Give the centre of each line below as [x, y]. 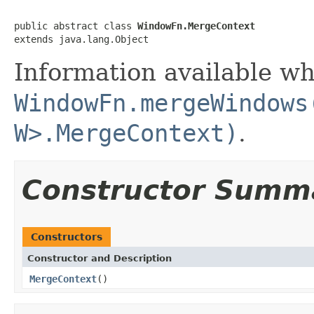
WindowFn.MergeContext [196, 26]
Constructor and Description [100, 258]
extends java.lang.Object [81, 39]
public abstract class [76, 26]
